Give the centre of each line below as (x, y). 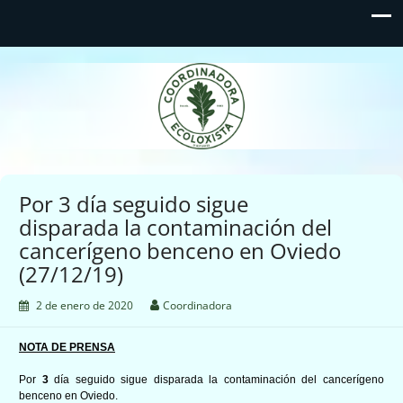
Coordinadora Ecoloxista (204, 78)
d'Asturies (204, 107)
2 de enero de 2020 (85, 305)
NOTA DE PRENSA (67, 347)
